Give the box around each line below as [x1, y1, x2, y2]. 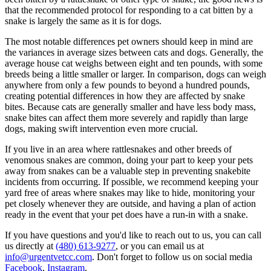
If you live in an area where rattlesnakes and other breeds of [5, 144, 232, 154]
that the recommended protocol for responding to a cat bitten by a [5, 5, 253, 15]
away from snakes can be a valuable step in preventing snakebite [5, 166, 250, 176]
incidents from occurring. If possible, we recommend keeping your [5, 177, 258, 187]
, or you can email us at [116, 241, 204, 251]
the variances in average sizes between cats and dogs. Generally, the [5, 47, 263, 57]
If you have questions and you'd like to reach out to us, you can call [5, 230, 261, 240]
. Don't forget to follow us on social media [92, 252, 252, 262]
